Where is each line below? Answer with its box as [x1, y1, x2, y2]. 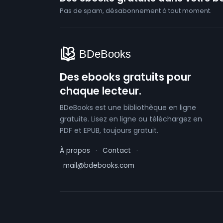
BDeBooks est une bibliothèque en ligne [60, 102, 196, 112]
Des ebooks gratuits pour [60, 69, 191, 84]
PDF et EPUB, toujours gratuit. [60, 125, 158, 135]
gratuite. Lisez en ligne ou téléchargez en [60, 113, 202, 124]
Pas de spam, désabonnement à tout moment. [60, 6, 212, 16]
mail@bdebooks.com [63, 160, 134, 170]
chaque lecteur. [60, 83, 141, 98]
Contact [103, 145, 131, 155]
